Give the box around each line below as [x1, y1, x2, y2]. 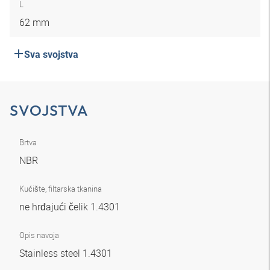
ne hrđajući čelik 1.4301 [19, 200, 122, 213]
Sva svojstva [24, 49, 78, 60]
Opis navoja [19, 230, 59, 240]
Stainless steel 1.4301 [19, 246, 115, 260]
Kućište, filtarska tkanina [19, 183, 102, 194]
